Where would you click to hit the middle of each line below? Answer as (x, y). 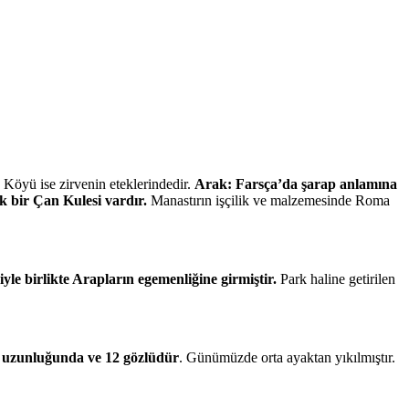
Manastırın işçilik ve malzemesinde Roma (268, 201)
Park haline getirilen (336, 279)
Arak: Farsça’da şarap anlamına (296, 184)
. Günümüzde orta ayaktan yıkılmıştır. (287, 358)
